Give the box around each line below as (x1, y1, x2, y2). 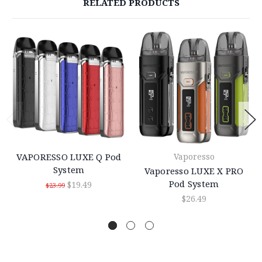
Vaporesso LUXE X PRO (144, 164, 244, 177)
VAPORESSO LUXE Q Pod (16, 150, 122, 163)
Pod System (168, 177, 219, 189)
